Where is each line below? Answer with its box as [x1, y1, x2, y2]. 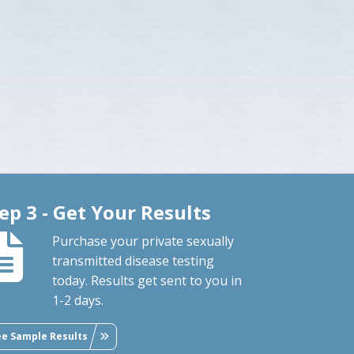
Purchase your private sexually [52, 232, 235, 250]
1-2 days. [52, 291, 104, 309]
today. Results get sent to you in [52, 271, 243, 289]
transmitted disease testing [52, 251, 215, 269]
